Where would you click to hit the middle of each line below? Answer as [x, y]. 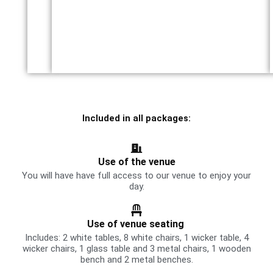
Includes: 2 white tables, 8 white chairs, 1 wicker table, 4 [136, 237]
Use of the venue [136, 161]
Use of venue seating [136, 224]
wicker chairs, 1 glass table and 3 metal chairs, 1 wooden [136, 248]
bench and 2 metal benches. [136, 259]
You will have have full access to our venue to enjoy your [136, 175]
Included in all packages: [136, 118]
